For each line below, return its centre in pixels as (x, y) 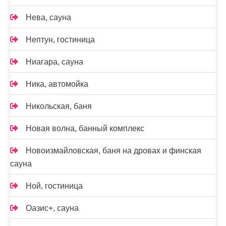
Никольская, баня (59, 106)
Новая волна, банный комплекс (85, 128)
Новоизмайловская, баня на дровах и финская (114, 150)
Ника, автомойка (57, 84)
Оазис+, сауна (52, 208)
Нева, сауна (48, 17)
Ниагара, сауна (54, 62)
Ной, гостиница (54, 186)
